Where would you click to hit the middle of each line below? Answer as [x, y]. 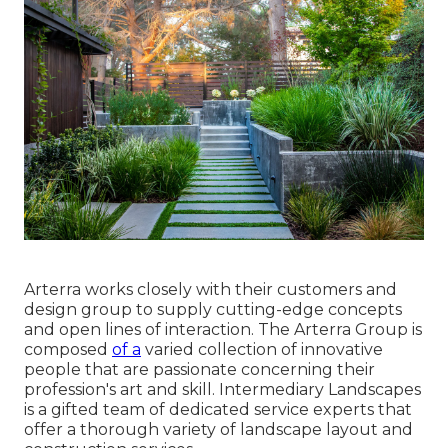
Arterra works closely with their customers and [210, 289]
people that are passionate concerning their [199, 369]
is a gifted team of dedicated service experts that [218, 409]
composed [68, 349]
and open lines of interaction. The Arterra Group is [223, 329]
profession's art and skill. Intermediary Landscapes [222, 389]
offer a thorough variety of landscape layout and [218, 429]
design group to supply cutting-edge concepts [213, 309]
